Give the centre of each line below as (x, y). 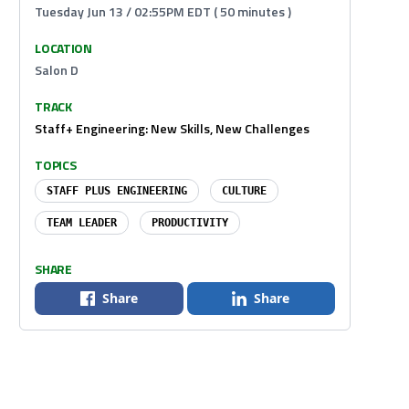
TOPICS (56, 165)
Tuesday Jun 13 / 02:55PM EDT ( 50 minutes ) (163, 11)
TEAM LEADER (82, 223)
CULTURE (245, 191)
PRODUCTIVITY (190, 223)
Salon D (57, 70)
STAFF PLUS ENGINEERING (117, 191)
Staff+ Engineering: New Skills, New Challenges (173, 128)
